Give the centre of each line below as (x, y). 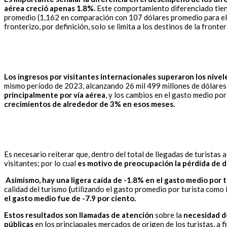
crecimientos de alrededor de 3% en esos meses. (89, 104)
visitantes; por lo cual (41, 163)
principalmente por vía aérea (55, 95)
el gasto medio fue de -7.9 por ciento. (70, 198)
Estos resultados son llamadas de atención (79, 215)
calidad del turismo (36, 189)
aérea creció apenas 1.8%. (50, 8)
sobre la (168, 215)
